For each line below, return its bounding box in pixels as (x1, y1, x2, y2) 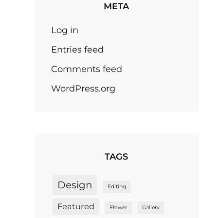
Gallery (142, 204, 160, 211)
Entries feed (51, 44, 104, 55)
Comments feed (51, 64, 123, 75)
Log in (51, 25, 79, 36)
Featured (57, 201, 95, 212)
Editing (108, 183, 127, 190)
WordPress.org (51, 83, 116, 94)
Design (57, 179, 93, 191)
